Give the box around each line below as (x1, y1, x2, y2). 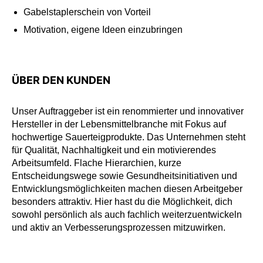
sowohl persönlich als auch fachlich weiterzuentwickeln (12, 209, 242, 220)
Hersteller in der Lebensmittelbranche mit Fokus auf (12, 119, 226, 129)
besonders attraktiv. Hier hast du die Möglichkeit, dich (12, 196, 232, 207)
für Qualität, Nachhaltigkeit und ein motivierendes (12, 144, 216, 155)
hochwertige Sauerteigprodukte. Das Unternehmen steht (12, 131, 245, 142)
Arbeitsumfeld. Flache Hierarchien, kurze (12, 157, 181, 168)
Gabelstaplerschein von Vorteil (23, 6, 151, 17)
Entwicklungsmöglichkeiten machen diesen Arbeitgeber (12, 183, 242, 194)
